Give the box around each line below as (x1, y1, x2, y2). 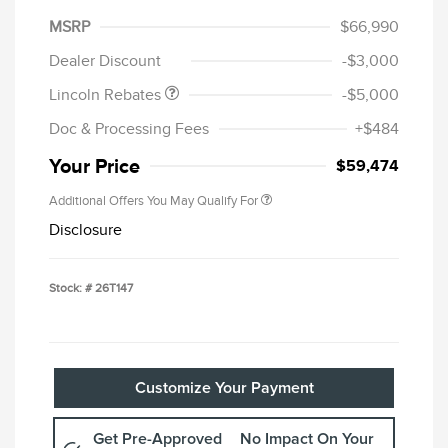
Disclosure (49, 220, 122, 239)
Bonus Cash (67, 32, 139, 48)
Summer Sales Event (67, 13, 190, 29)
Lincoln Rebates (49, 85, 165, 104)
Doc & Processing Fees (49, 119, 209, 138)
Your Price (49, 154, 140, 177)
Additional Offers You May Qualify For (49, 192, 258, 208)
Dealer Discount (49, 51, 161, 70)
